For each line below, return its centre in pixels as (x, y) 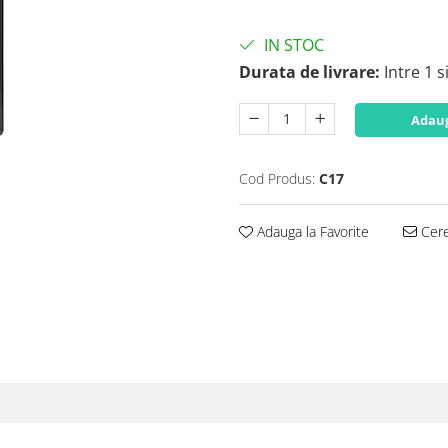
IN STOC (292, 45)
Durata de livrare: (309, 72)
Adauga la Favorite (311, 231)
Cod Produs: (277, 178)
